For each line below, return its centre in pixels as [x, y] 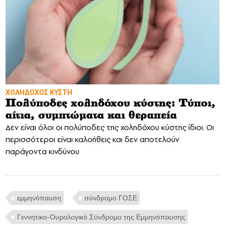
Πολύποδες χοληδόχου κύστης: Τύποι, [110, 103]
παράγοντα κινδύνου [42, 151]
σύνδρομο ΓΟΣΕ [111, 198]
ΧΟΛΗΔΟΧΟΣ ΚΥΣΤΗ [39, 92]
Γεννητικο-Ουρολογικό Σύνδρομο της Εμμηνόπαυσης [101, 217]
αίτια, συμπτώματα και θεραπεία [91, 115]
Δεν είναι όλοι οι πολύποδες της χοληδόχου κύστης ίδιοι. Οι [110, 127]
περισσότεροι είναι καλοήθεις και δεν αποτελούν [92, 139]
